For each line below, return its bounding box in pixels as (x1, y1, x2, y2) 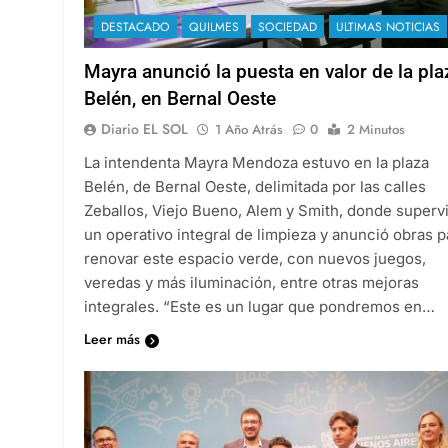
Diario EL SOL (101, 118, 188, 139)
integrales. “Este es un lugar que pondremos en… (84, 296, 435, 316)
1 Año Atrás (215, 119, 283, 139)
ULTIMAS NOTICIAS (336, 17, 440, 36)
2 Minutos (347, 119, 405, 139)
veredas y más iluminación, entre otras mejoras (84, 272, 419, 292)
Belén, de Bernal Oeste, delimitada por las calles (84, 176, 426, 196)
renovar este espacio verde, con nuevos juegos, (84, 248, 426, 268)
